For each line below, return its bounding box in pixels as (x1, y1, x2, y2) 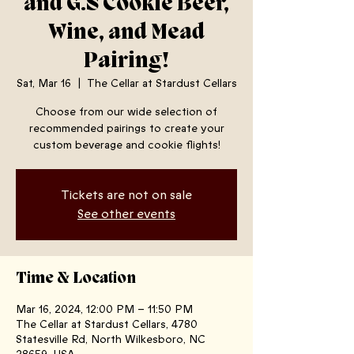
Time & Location (16, 270, 136, 288)
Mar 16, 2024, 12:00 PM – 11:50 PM (16, 302, 193, 317)
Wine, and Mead (48, 21, 205, 45)
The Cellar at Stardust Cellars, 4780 (16, 317, 198, 332)
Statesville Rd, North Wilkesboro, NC (16, 332, 205, 347)
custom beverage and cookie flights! (32, 137, 220, 153)
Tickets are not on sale (61, 186, 192, 204)
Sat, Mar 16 (16, 76, 71, 91)
